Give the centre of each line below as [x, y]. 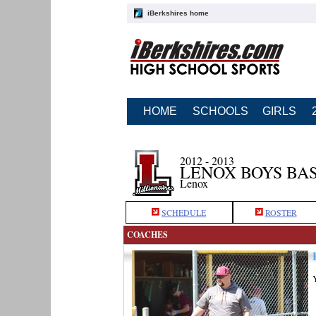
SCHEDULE [184, 212]
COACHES [147, 235]
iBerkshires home [178, 13]
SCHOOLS [220, 111]
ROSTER [281, 212]
